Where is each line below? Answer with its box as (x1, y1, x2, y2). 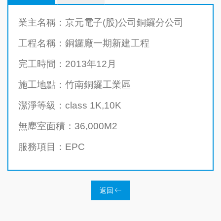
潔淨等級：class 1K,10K (18, 100, 121, 111)
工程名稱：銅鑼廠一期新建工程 (18, 38, 149, 49)
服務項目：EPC (18, 142, 85, 152)
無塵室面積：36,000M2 (18, 121, 117, 132)
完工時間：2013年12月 (18, 59, 116, 70)
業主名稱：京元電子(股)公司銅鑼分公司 (18, 17, 184, 28)
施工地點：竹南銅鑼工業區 (18, 79, 131, 90)
